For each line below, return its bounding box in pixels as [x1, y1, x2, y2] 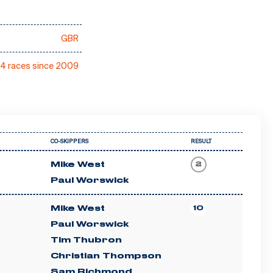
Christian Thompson [50, 252, 161, 260]
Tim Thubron [50, 236, 122, 244]
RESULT [190, 138, 212, 144]
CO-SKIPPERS [50, 138, 89, 144]
